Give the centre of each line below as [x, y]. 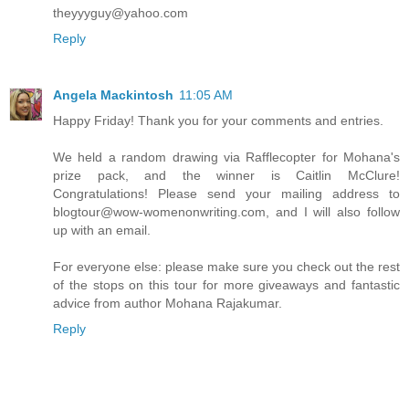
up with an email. [102, 230]
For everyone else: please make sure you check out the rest [226, 266]
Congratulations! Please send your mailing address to [226, 193]
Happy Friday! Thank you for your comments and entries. [218, 120]
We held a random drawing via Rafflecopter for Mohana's [226, 157]
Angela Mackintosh [113, 94]
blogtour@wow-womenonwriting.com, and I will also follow [226, 211]
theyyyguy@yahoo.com [121, 12]
